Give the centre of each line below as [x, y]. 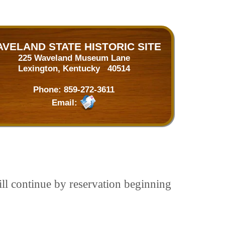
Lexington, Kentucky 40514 [74, 68]
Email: [66, 102]
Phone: [48, 89]
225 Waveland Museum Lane [74, 58]
